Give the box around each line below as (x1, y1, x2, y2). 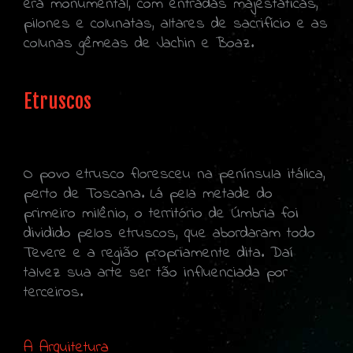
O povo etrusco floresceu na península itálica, (24, 162, 325, 186)
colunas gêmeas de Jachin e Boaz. (24, 32, 254, 55)
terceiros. (24, 281, 83, 304)
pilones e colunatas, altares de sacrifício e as (24, 12, 328, 35)
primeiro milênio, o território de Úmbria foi (24, 202, 299, 225)
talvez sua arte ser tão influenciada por (24, 261, 288, 284)
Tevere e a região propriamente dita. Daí (24, 241, 293, 265)
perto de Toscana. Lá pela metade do (24, 182, 273, 206)
